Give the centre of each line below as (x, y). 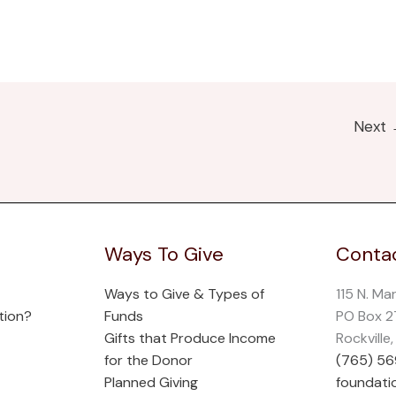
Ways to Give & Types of (184, 294)
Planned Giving (151, 382)
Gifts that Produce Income (190, 338)
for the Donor (148, 360)
